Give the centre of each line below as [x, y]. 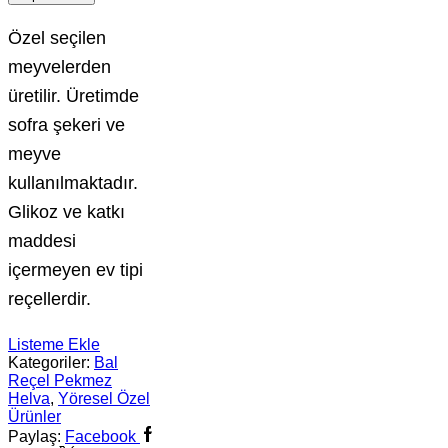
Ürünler [34, 416]
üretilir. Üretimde [73, 95]
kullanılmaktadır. [73, 182]
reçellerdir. [49, 298]
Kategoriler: [51, 362]
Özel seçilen [57, 37]
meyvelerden [59, 66]
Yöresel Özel [104, 398]
